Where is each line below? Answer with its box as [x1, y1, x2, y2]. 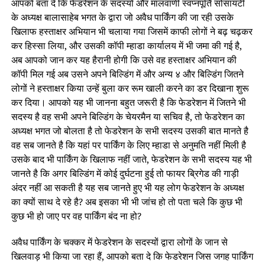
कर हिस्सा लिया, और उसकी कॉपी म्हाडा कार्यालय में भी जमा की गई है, [11, 39, 242, 52]
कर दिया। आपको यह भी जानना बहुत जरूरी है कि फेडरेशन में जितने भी [11, 96, 246, 109]
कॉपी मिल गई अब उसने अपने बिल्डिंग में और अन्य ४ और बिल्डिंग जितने [11, 67, 244, 80]
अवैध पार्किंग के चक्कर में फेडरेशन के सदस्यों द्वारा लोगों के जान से [11, 235, 228, 248]
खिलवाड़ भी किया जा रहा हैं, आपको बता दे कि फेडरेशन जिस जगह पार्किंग [11, 250, 253, 263]
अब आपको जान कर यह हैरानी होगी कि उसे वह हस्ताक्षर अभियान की [11, 53, 237, 66]
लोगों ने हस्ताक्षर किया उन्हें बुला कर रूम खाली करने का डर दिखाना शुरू [11, 82, 249, 95]
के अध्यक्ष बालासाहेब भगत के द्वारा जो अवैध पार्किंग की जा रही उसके [11, 11, 234, 24]
